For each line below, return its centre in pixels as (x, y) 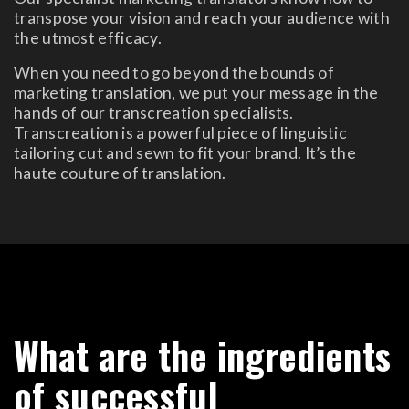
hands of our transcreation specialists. (154, 113)
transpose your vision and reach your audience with (202, 18)
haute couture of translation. (120, 173)
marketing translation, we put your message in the (196, 93)
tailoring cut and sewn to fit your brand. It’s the (185, 153)
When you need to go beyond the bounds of (174, 73)
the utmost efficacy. (88, 38)
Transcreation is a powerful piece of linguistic (181, 133)
